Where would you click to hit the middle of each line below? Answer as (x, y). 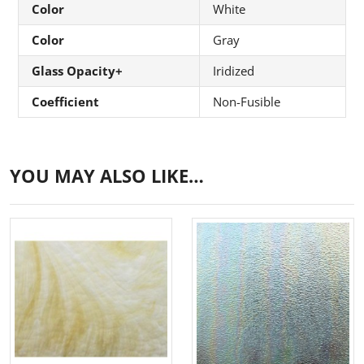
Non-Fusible (247, 102)
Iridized (234, 71)
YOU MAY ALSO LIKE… (107, 176)
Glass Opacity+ (77, 71)
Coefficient (65, 102)
